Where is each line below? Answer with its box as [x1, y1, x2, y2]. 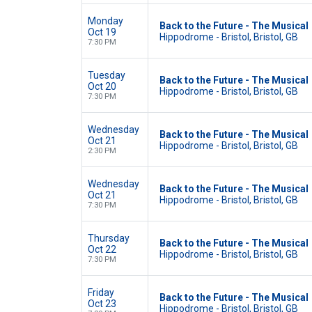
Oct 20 [88, 81, 116, 92]
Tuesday [88, 70, 125, 81]
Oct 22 [88, 244, 116, 255]
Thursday [88, 233, 130, 244]
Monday [88, 15, 123, 26]
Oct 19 [88, 26, 116, 38]
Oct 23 [88, 298, 116, 309]
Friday [88, 287, 114, 298]
